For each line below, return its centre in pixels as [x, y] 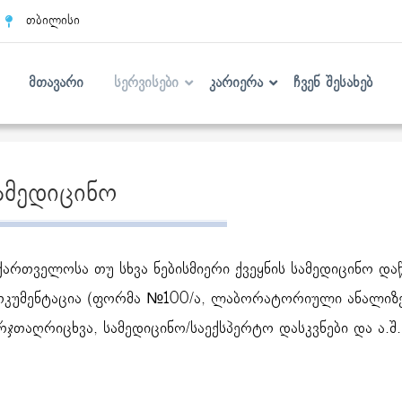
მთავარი [57, 83]
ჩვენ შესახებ [333, 83]
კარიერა [236, 83]
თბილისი [52, 21]
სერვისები [147, 83]
